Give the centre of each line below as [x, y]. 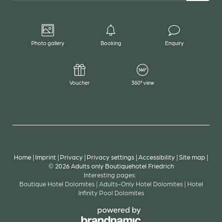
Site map [193, 157]
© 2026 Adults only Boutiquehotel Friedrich [111, 166]
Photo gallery [48, 43]
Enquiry [174, 43]
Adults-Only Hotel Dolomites [141, 183]
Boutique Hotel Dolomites [57, 183]
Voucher [79, 83]
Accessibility [157, 157]
